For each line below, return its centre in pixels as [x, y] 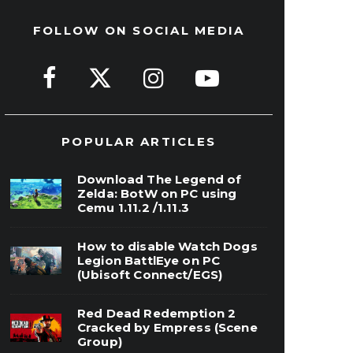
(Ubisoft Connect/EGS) [150, 275]
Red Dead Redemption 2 [157, 313]
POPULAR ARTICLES [139, 141]
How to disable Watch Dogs [167, 246]
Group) [100, 342]
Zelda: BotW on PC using [157, 193]
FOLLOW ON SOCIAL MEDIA [139, 30]
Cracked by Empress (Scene [167, 327]
